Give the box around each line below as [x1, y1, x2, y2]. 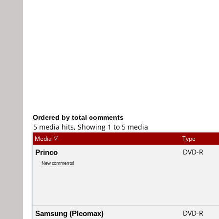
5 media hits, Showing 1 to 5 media [33, 122, 148, 131]
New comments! [42, 160, 74, 166]
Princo [35, 147, 58, 157]
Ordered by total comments [33, 112, 124, 122]
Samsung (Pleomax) [35, 208, 104, 218]
